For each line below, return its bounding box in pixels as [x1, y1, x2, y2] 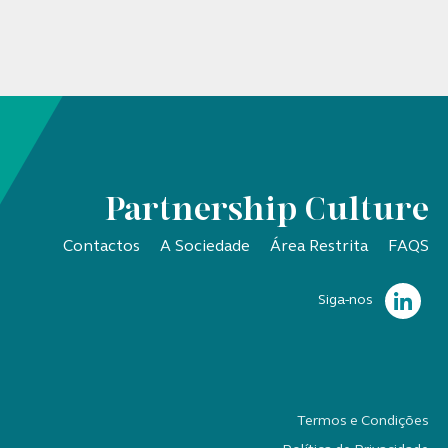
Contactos [63, 239, 141, 256]
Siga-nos [318, 293, 374, 307]
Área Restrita [270, 239, 369, 256]
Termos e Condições [297, 413, 430, 429]
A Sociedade [160, 239, 251, 256]
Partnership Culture [105, 197, 430, 229]
